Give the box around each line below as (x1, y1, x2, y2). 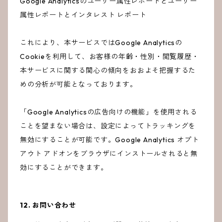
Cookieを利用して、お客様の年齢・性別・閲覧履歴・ (20, 52, 199, 61)
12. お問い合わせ (20, 201, 76, 210)
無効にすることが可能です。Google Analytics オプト (20, 135, 199, 145)
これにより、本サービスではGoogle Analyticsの (20, 38, 182, 48)
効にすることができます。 (20, 163, 108, 172)
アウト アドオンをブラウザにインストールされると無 (20, 149, 198, 159)
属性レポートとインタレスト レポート (20, 10, 147, 20)
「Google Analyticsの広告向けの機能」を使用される (20, 108, 197, 117)
